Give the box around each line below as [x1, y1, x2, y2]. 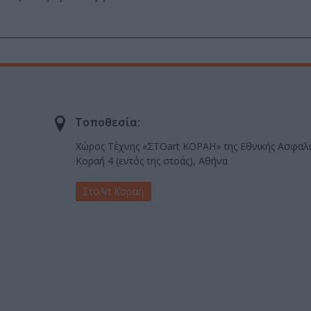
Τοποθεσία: [75, 115, 140, 131]
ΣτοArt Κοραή [83, 184, 144, 198]
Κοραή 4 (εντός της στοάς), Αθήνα [76, 153, 228, 167]
